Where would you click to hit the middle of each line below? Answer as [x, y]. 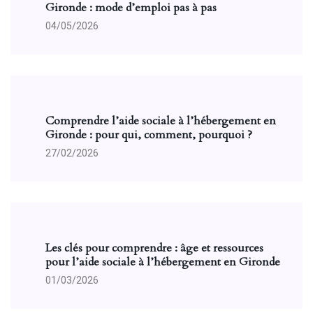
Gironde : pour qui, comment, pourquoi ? [149, 135]
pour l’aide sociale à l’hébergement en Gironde [163, 262]
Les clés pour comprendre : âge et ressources [154, 248]
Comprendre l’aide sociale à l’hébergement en [161, 121]
